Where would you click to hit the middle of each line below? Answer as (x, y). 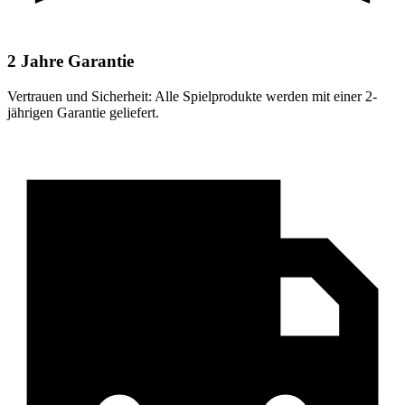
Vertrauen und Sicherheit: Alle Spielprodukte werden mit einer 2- (192, 97)
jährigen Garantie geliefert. (83, 113)
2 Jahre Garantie (71, 61)
